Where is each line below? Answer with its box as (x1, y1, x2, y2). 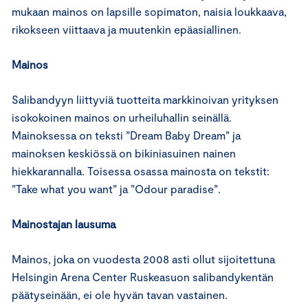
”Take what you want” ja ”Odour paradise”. (12, 182, 221, 195)
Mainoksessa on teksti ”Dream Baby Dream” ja (12, 129, 241, 142)
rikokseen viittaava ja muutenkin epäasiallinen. (12, 23, 241, 36)
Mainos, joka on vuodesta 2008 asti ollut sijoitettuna (12, 252, 275, 265)
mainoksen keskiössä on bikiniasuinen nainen (12, 146, 236, 159)
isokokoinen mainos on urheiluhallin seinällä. (12, 111, 232, 124)
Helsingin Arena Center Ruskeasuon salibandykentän (12, 270, 274, 283)
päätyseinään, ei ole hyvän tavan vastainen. (12, 288, 228, 301)
